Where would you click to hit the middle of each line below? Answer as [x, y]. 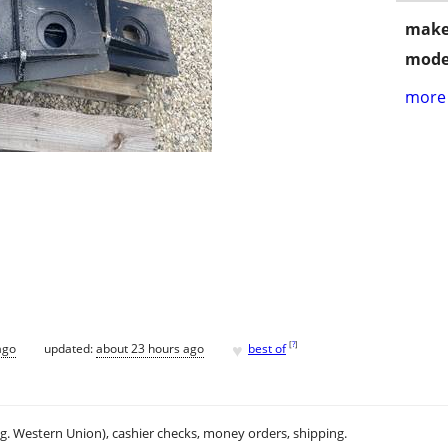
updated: [70, 348]
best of [267, 348]
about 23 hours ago [150, 348]
